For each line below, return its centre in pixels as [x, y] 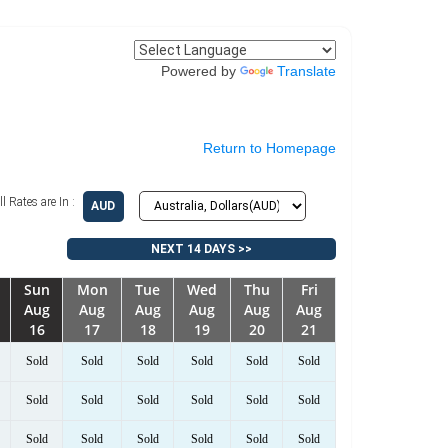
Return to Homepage [269, 148]
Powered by [200, 71]
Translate [306, 71]
